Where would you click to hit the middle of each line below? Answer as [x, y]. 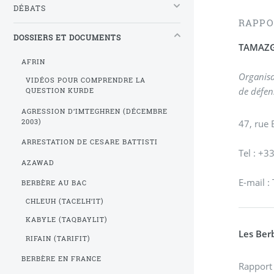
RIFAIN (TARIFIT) [58, 238]
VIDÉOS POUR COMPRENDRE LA [85, 80]
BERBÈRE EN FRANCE [62, 259]
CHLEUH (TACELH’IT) [65, 202]
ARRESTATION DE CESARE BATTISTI [90, 142]
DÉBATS [30, 8]
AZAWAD [38, 162]
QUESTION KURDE [60, 91]
